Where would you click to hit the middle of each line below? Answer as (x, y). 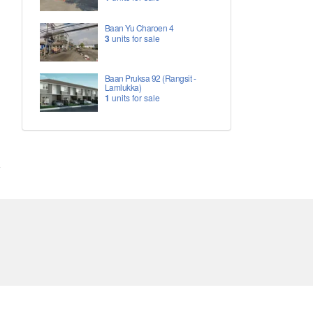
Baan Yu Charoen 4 (139, 28)
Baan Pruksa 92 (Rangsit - (150, 78)
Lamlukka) (123, 87)
